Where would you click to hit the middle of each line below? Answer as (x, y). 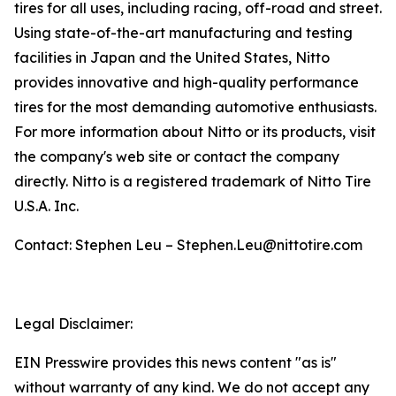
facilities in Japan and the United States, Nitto (172, 57)
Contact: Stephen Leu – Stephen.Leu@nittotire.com (188, 245)
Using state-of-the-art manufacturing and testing (183, 33)
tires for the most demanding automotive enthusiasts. (195, 107)
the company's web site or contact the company (177, 156)
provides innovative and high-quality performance (187, 82)
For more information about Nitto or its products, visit (195, 132)
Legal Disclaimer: (73, 324)
